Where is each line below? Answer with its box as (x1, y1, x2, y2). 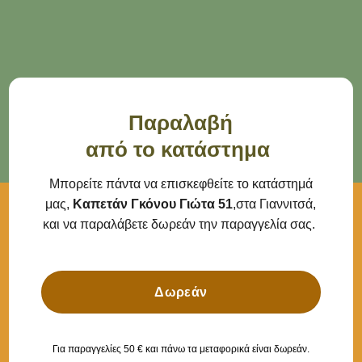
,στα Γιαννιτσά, (233, 196, 317, 211)
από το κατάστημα (86, 137, 276, 161)
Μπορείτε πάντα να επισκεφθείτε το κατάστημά (48, 176, 313, 191)
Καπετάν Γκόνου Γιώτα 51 (73, 196, 234, 211)
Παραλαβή (128, 111, 234, 134)
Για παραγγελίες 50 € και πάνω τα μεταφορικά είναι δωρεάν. (52, 343, 309, 355)
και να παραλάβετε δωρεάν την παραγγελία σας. (43, 217, 319, 231)
